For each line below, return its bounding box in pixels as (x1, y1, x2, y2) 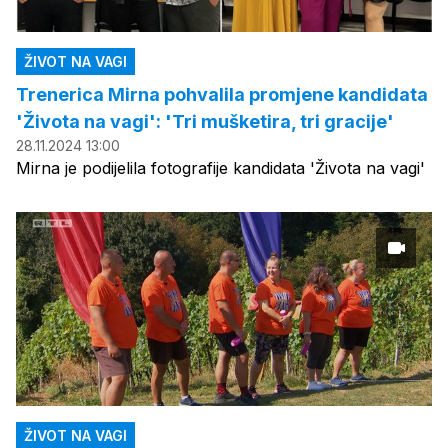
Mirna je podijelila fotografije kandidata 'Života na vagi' (16, 157, 425, 178)
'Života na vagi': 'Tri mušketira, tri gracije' (16, 110, 394, 132)
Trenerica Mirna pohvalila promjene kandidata (16, 83, 428, 105)
